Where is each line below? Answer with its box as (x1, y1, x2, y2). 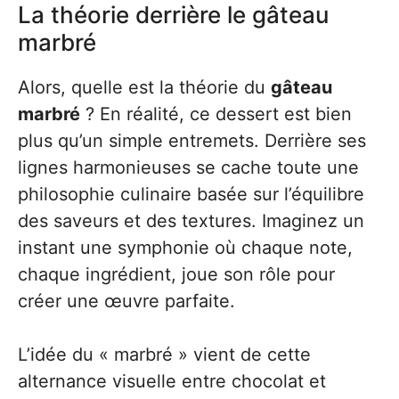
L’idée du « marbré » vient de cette (18, 343, 311, 365)
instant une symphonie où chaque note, (18, 236, 353, 258)
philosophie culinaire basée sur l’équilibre (18, 183, 364, 205)
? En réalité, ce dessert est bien (80, 102, 352, 125)
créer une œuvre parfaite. (18, 289, 235, 312)
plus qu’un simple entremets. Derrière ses (18, 129, 366, 151)
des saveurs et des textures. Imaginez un (18, 209, 364, 232)
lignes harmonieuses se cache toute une (18, 156, 359, 178)
